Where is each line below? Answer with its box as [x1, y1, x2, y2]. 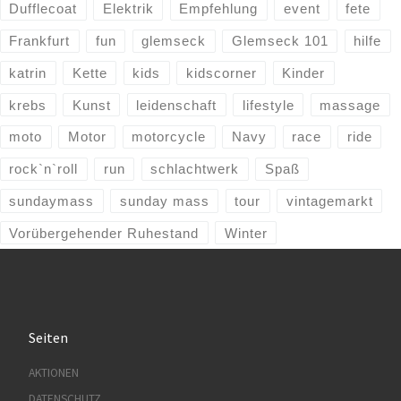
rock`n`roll [9, 161, 79, 177]
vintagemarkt [286, 192, 373, 209]
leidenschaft [136, 97, 218, 113]
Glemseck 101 [231, 33, 328, 49]
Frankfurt [9, 33, 71, 49]
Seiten [28, 328, 68, 346]
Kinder [282, 64, 326, 81]
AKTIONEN [28, 365, 79, 381]
